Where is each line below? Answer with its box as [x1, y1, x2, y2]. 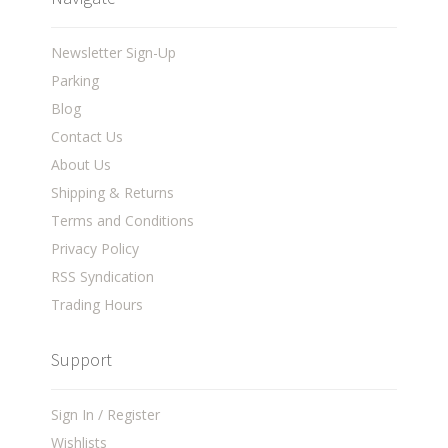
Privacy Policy [51, 239, 140, 259]
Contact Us [51, 127, 124, 147]
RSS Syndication [51, 267, 155, 287]
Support [51, 348, 113, 372]
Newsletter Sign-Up [51, 43, 177, 63]
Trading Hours [51, 295, 144, 315]
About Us [51, 155, 112, 175]
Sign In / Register [51, 405, 161, 425]
